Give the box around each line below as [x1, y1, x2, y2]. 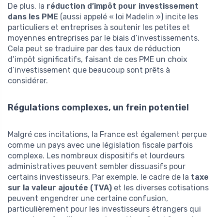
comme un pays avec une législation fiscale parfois [8, 140, 193, 150]
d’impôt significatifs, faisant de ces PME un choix [8, 54, 187, 64]
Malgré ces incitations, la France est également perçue [8, 129, 207, 139]
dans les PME [8, 12, 58, 21]
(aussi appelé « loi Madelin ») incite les [58, 12, 198, 21]
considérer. [8, 76, 48, 85]
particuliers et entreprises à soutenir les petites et [8, 22, 190, 32]
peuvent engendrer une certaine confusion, [8, 193, 168, 203]
